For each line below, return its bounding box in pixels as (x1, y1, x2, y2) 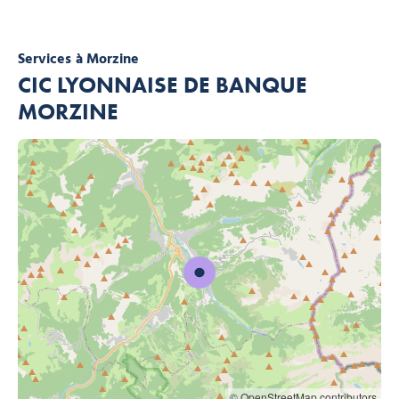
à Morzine (76, 48, 139, 72)
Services (18, 48, 71, 72)
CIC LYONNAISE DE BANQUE (18, 71, 307, 100)
